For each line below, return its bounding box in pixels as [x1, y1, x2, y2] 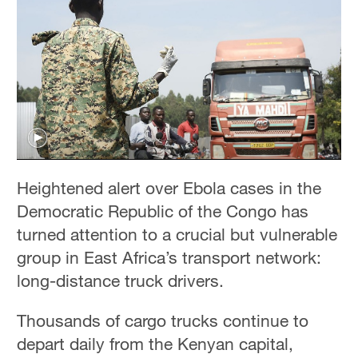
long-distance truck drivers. [17, 269, 225, 291]
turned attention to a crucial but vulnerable [17, 223, 338, 245]
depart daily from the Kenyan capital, [17, 332, 294, 354]
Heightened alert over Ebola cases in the [17, 177, 322, 198]
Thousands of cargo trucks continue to [17, 309, 309, 331]
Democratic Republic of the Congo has [17, 200, 309, 221]
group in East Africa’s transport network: [17, 246, 322, 268]
